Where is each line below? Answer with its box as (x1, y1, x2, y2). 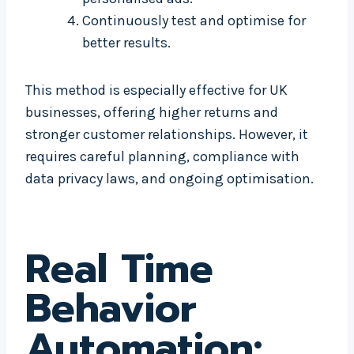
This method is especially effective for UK (25, 81, 288, 100)
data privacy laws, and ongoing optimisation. (25, 170, 314, 188)
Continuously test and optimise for (82, 12, 306, 30)
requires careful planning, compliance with (25, 148, 299, 166)
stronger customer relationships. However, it (25, 126, 308, 144)
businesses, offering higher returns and (25, 104, 278, 122)
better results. (82, 34, 171, 52)
